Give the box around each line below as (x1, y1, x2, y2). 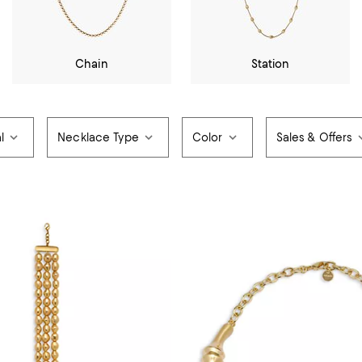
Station (250, 57, 290, 70)
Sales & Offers (276, 131, 353, 144)
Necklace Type (57, 131, 139, 144)
